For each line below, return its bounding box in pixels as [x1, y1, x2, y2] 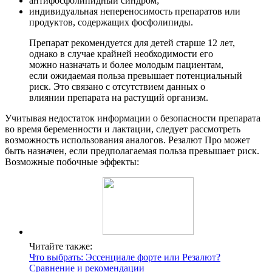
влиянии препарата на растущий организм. [29, 92, 208, 103]
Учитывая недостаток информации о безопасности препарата [5, 112, 260, 123]
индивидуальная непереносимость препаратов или [29, 5, 240, 16]
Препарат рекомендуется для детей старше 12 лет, [29, 37, 235, 48]
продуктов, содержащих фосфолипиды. [29, 16, 193, 27]
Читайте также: [29, 240, 92, 251]
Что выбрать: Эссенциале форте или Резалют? [29, 251, 220, 262]
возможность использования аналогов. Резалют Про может [5, 134, 250, 145]
